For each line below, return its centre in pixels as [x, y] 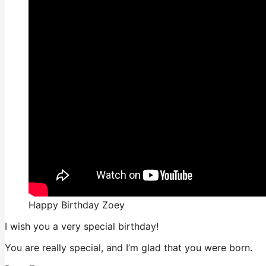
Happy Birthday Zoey [77, 205]
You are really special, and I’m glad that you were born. [129, 248]
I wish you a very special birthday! [82, 227]
